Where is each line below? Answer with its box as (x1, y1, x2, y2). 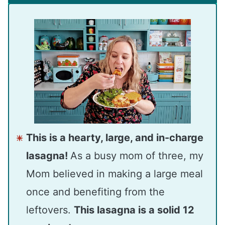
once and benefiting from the (26, 185, 165, 198)
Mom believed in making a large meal (26, 167, 203, 180)
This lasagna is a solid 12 (74, 203, 194, 216)
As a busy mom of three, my (70, 149, 203, 162)
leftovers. (26, 203, 74, 216)
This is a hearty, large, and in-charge (26, 131, 203, 144)
